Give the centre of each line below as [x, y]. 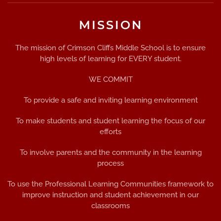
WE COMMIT [110, 80]
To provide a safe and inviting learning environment [110, 100]
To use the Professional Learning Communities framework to [110, 184]
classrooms [110, 206]
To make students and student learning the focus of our [110, 121]
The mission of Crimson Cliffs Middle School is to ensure [110, 48]
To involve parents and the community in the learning [110, 153]
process [110, 164]
